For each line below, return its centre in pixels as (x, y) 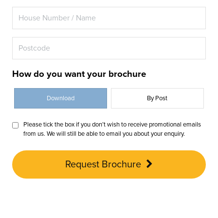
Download (61, 99)
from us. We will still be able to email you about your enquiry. (104, 134)
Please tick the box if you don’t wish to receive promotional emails (112, 125)
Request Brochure (103, 165)
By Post (157, 99)
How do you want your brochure (79, 74)
